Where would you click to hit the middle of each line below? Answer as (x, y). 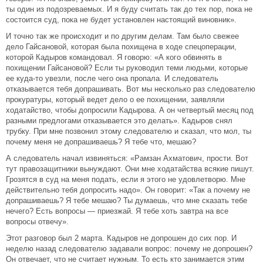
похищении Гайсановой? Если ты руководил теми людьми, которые (127, 68)
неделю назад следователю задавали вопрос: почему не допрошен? (129, 249)
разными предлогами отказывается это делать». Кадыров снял (119, 121)
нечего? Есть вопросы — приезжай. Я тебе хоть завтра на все (117, 211)
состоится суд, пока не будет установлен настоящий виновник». (121, 20)
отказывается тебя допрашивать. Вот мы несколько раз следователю (131, 89)
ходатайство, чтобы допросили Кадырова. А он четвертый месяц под (130, 110)
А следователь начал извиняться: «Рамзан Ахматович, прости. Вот (127, 158)
